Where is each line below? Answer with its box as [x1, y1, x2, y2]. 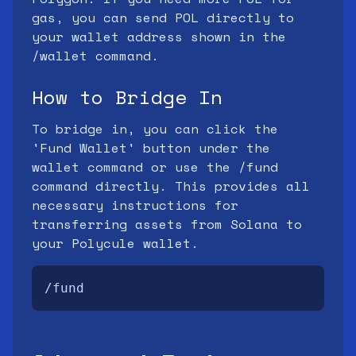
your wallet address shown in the [32, 27, 286, 46]
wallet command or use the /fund [32, 157, 278, 176]
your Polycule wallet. [32, 234, 199, 253]
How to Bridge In [32, 83, 222, 111]
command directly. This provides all [32, 176, 310, 195]
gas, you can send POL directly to [32, 8, 294, 27]
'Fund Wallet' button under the [32, 138, 270, 157]
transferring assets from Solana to [32, 215, 302, 234]
